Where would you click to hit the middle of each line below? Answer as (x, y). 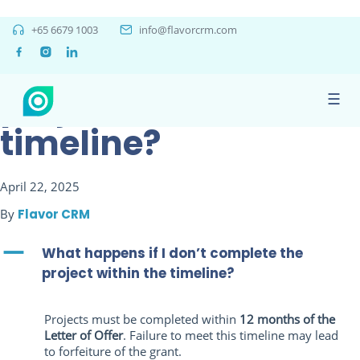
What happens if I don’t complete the (172, 254)
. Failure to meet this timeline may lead (231, 335)
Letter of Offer (84, 335)
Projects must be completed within (142, 319)
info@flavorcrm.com (188, 30)
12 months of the (287, 319)
